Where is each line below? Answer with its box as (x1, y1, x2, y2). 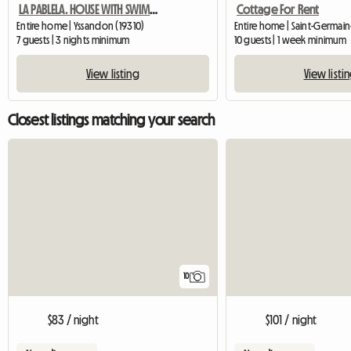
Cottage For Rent (236, 3, 320, 16)
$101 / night (265, 313, 317, 326)
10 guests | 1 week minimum (233, 34, 346, 46)
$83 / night (48, 313, 99, 326)
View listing (85, 67, 139, 81)
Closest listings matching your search (8, 112, 215, 128)
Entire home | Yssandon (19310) (16, 20, 145, 32)
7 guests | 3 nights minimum (16, 34, 130, 46)
